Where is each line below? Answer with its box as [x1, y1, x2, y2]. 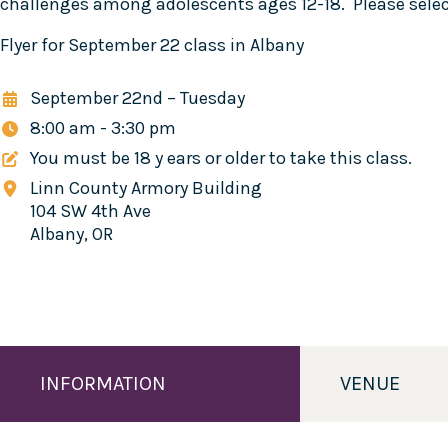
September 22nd [30, 87, 163, 109]
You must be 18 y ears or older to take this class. [30, 147, 412, 169]
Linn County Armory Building [30, 177, 262, 199]
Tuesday [180, 87, 245, 109]
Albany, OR [30, 223, 113, 245]
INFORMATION [40, 372, 166, 395]
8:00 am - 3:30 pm [30, 117, 176, 139]
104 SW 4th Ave [30, 200, 151, 222]
